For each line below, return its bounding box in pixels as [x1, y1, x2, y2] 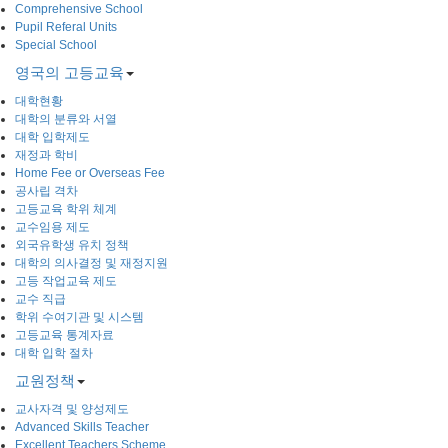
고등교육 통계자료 [15, 327, 114, 342]
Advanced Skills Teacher [15, 419, 149, 434]
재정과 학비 [15, 147, 78, 162]
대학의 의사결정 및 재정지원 [15, 255, 168, 270]
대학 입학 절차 [15, 345, 93, 360]
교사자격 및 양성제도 [15, 401, 129, 416]
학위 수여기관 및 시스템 [15, 309, 144, 324]
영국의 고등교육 [15, 63, 124, 81]
